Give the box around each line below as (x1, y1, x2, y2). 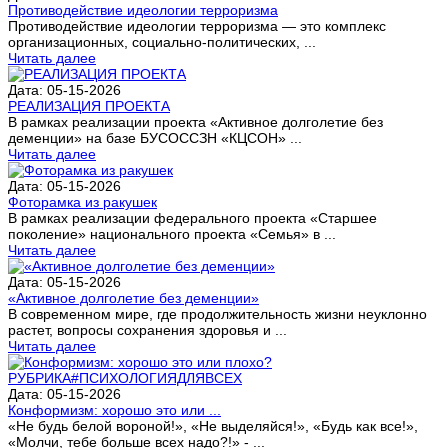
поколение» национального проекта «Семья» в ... (8, 225, 336, 242)
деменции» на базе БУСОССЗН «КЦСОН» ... (8, 129, 302, 146)
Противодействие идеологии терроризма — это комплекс (8, 17, 386, 34)
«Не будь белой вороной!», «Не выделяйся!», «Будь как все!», (8, 417, 418, 434)
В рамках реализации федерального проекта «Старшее (8, 209, 377, 226)
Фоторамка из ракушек (8, 193, 157, 210)
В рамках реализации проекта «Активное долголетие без (8, 113, 383, 130)
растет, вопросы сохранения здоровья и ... (8, 321, 287, 338)
